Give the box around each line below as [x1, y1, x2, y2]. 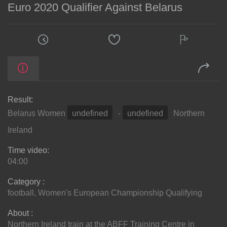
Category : [8, 177, 45, 186]
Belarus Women [8, 109, 67, 118]
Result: [8, 95, 33, 104]
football [8, 188, 34, 198]
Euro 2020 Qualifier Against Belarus [8, 1, 182, 14]
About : [8, 209, 33, 218]
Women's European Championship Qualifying [38, 188, 202, 198]
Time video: [8, 146, 49, 155]
